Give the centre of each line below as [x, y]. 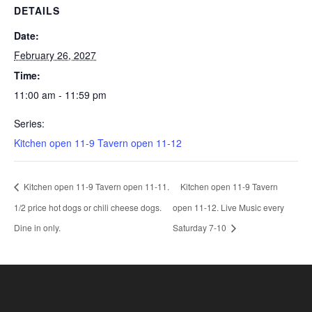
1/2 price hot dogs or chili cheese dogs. [88, 207]
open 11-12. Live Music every [229, 207]
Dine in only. [37, 228]
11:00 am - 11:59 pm [60, 95]
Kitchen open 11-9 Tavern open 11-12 [98, 143]
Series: [29, 123]
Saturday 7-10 [201, 228]
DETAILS [37, 10]
